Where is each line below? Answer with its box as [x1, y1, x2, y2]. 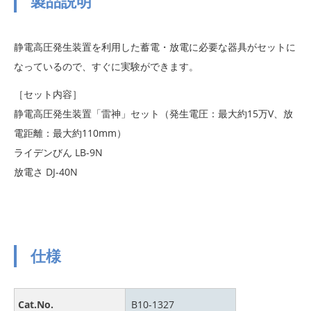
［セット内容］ [14, 87, 82, 101]
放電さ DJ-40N [14, 165, 78, 179]
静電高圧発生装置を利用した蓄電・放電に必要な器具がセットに [14, 40, 296, 54]
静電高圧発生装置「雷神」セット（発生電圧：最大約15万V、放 [14, 107, 293, 121]
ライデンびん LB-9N [14, 146, 103, 160]
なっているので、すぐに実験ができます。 [14, 60, 199, 74]
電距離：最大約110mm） [14, 126, 126, 140]
